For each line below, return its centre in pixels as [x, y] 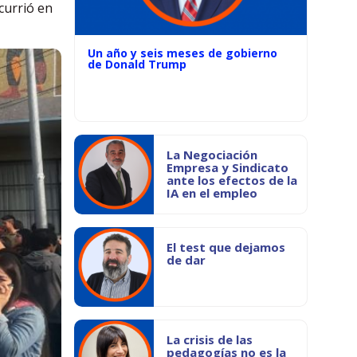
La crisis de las [210, 339]
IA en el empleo [212, 193]
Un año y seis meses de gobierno [182, 53]
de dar [186, 260]
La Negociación [212, 155]
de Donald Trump [137, 64]
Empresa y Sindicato [228, 167]
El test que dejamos [226, 247]
